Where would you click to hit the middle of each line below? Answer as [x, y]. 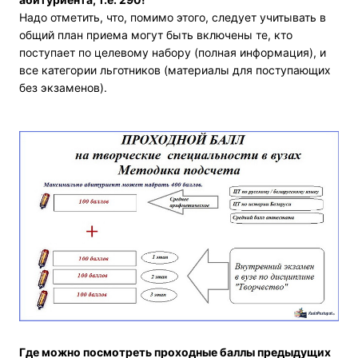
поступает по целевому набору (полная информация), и [173, 53]
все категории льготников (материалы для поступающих [175, 70]
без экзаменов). [63, 88]
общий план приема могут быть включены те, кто [156, 35]
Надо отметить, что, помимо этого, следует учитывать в [173, 18]
